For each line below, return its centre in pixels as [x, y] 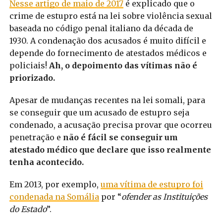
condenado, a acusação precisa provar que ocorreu [111, 125]
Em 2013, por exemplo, [55, 184]
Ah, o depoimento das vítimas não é [123, 65]
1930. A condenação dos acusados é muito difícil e [108, 40]
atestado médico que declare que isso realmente [110, 149]
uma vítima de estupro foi [152, 184]
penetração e [36, 137]
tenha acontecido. [46, 162]
